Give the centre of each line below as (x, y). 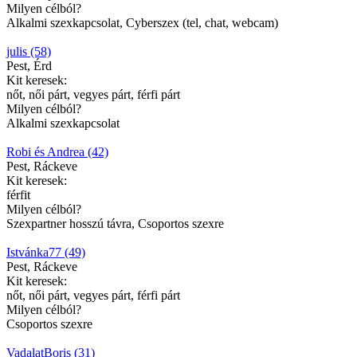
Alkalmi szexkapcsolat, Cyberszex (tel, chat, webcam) (142, 22)
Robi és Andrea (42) (57, 151)
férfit (18, 194)
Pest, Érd (29, 65)
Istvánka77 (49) (46, 252)
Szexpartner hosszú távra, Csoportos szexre (115, 223)
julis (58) (29, 51)
